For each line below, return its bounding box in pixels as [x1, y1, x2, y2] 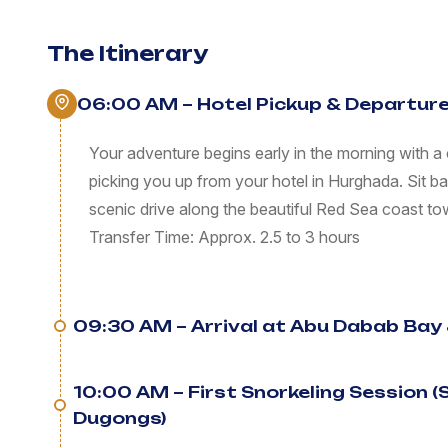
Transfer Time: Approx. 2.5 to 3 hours [89, 227, 360, 248]
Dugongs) [73, 408, 166, 429]
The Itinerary [47, 40, 208, 66]
